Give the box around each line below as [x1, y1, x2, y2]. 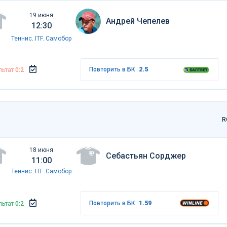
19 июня [29, 11, 53, 19]
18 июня [29, 146, 53, 154]
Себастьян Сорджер [106, 150, 186, 161]
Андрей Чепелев [106, 16, 170, 26]
